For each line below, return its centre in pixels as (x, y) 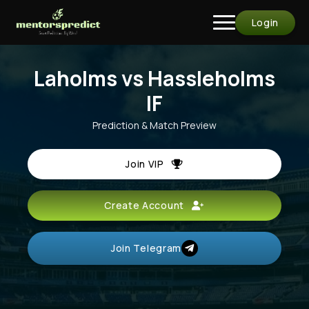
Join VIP (149, 164)
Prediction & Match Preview (154, 125)
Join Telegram (146, 248)
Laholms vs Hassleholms (154, 78)
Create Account (148, 205)
